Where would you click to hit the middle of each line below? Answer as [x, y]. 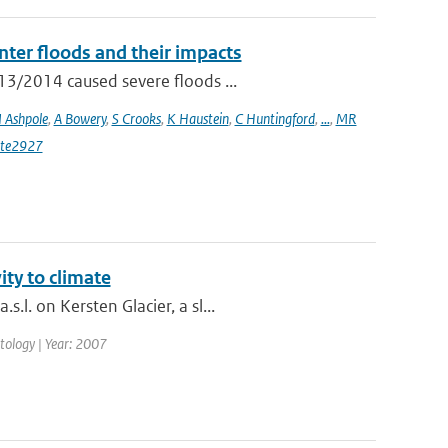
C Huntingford [274, 118]
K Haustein [197, 118]
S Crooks [136, 118]
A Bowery [79, 118]
